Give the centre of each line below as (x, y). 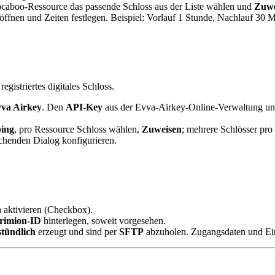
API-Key (84, 107)
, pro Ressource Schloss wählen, (78, 130)
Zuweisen (162, 130)
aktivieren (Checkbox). (47, 210)
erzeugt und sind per (77, 232)
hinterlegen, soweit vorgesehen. (103, 221)
